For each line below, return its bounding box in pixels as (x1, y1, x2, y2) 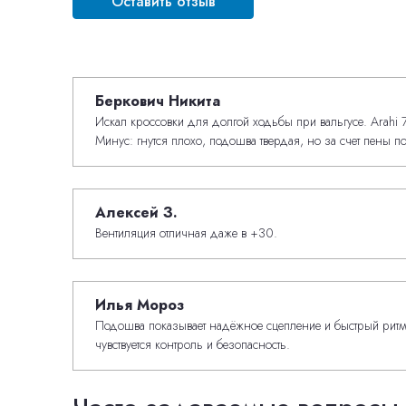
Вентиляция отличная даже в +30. (95, 223, 277, 242)
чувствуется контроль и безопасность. (95, 334, 290, 353)
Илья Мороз (95, 294, 184, 315)
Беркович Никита (95, 90, 220, 111)
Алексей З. (95, 201, 178, 223)
